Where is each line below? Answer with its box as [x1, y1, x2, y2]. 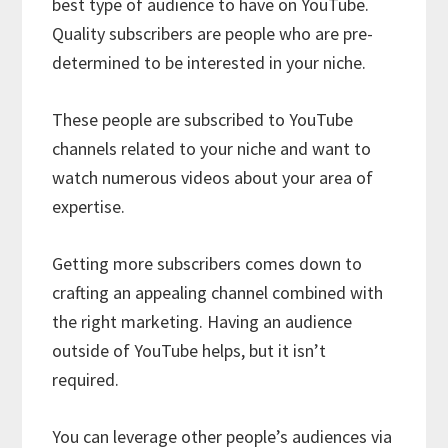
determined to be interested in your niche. [52, 51, 367, 75]
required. [52, 368, 120, 392]
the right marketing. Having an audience [52, 310, 353, 334]
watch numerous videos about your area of [52, 166, 374, 190]
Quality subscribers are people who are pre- [52, 22, 374, 46]
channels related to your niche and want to [52, 137, 372, 161]
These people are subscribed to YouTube [52, 108, 354, 132]
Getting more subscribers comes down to [52, 252, 363, 276]
